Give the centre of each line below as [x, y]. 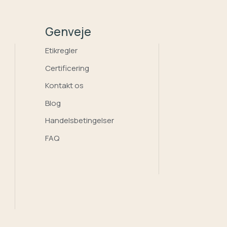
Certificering [67, 68]
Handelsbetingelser [80, 121]
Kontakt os [65, 86]
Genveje [68, 32]
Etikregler [62, 51]
